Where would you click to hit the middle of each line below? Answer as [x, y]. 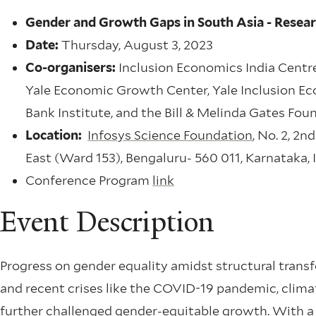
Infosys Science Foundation [170, 135]
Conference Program [89, 181]
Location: [54, 135]
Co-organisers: [72, 68]
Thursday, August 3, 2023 [136, 45]
